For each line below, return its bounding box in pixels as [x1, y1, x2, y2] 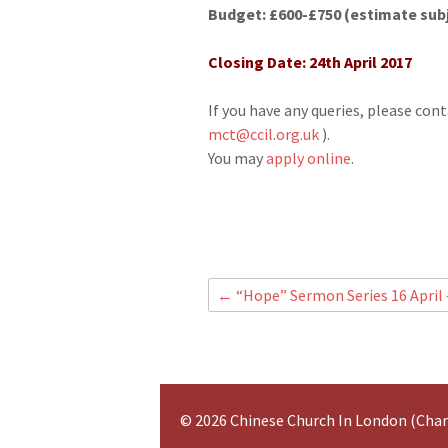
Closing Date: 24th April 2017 [207, 51, 412, 72]
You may [207, 147, 266, 168]
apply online [265, 147, 351, 168]
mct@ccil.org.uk [207, 123, 319, 144]
